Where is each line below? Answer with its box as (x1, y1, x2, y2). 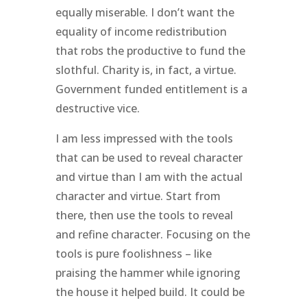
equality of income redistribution (55, 23, 227, 39)
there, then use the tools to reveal (55, 207, 233, 223)
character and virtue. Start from (55, 188, 221, 204)
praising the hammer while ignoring (55, 265, 241, 280)
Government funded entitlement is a (55, 81, 247, 97)
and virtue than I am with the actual (55, 169, 243, 184)
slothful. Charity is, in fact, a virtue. (55, 62, 236, 77)
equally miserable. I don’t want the (55, 4, 234, 20)
